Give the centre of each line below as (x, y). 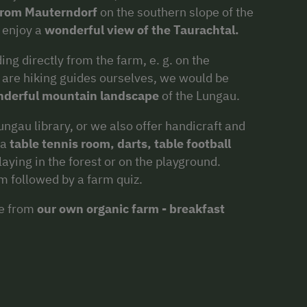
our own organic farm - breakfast (131, 209)
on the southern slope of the (175, 12)
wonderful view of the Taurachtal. (142, 29)
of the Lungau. (199, 95)
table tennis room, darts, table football (119, 143)
